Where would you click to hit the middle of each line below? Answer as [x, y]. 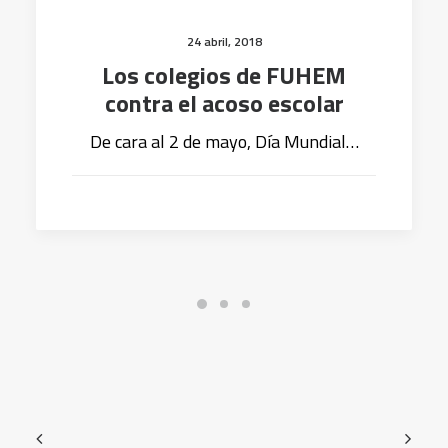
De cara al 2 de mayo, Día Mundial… [224, 141]
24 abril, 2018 [224, 41]
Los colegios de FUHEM [224, 75]
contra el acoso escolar [224, 103]
